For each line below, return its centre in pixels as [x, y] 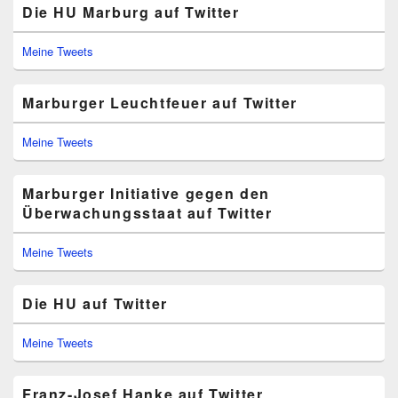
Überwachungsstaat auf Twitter [147, 213]
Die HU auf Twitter [95, 303]
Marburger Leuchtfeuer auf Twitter [160, 103]
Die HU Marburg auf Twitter [131, 12]
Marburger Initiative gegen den [147, 193]
